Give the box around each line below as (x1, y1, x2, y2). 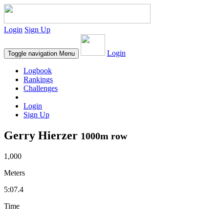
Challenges (23, 84, 58, 92)
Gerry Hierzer (4, 129, 81, 142)
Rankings (23, 75, 53, 84)
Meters (4, 168, 25, 177)
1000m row (81, 130, 127, 141)
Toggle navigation (8, 50, 57, 57)
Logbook (23, 66, 52, 75)
